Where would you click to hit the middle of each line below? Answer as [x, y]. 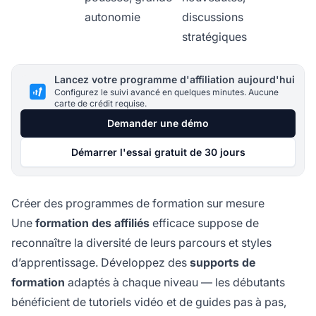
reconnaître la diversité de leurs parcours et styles [141, 243]
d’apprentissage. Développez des [101, 263]
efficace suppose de [204, 223]
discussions [213, 17]
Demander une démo [158, 123]
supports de [223, 263]
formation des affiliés [92, 223]
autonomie [113, 17]
